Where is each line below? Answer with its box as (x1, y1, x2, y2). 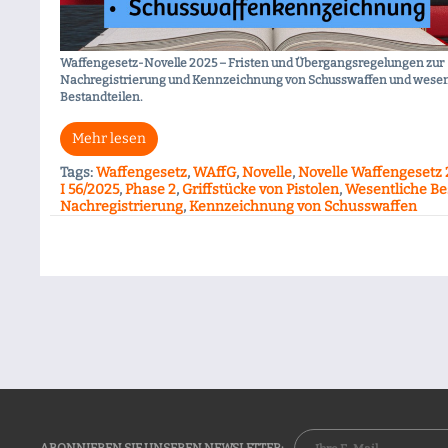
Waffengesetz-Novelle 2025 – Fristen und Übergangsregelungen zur (60, 55, 444, 70)
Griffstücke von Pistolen (182, 180, 339, 198)
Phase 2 (125, 180, 176, 198)
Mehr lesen (72, 129, 146, 147)
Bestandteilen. (60, 89, 143, 104)
